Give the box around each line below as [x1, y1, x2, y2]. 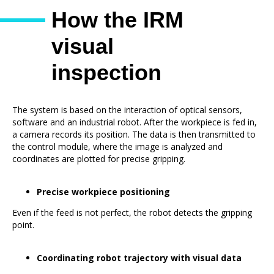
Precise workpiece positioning [37, 186, 170, 198]
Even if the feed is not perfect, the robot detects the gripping [12, 207, 252, 218]
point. [12, 219, 34, 231]
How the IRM [51, 7, 183, 32]
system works [51, 86, 197, 111]
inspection [51, 60, 161, 85]
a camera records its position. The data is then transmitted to [12, 128, 256, 140]
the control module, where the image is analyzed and [12, 141, 223, 152]
